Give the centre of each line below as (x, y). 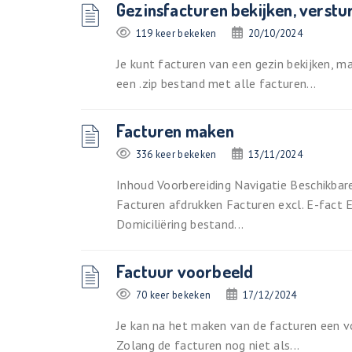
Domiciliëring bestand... (180, 224)
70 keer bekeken (173, 295)
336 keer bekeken (176, 154)
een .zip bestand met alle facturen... (216, 83)
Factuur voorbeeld (185, 271)
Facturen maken (175, 130)
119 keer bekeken (176, 33)
